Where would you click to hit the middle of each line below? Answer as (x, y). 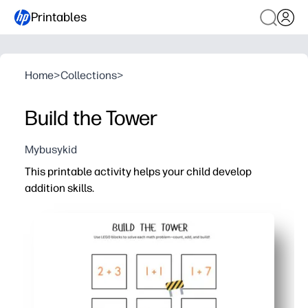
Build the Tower (91, 118)
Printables (59, 17)
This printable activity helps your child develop (138, 172)
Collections (89, 75)
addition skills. (59, 188)
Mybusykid (51, 150)
